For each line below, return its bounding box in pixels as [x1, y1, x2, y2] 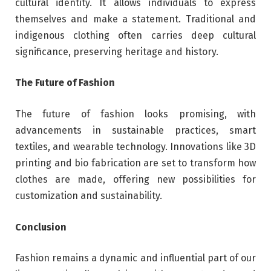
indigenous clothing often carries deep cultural [15, 29, 256, 41]
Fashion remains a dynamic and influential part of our [15, 252, 256, 264]
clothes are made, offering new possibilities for [15, 174, 256, 186]
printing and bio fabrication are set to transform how [15, 157, 256, 169]
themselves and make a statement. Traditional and [15, 13, 256, 25]
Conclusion [15, 221, 67, 233]
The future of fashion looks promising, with [15, 108, 256, 120]
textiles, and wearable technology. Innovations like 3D [15, 141, 256, 153]
